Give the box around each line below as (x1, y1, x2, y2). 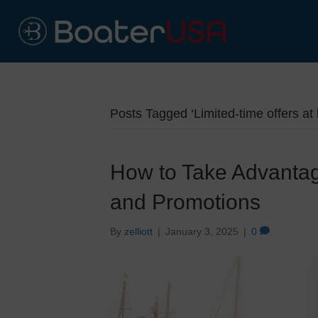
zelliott (124, 226, 153, 237)
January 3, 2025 (165, 226, 238, 237)
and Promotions (109, 190, 261, 214)
